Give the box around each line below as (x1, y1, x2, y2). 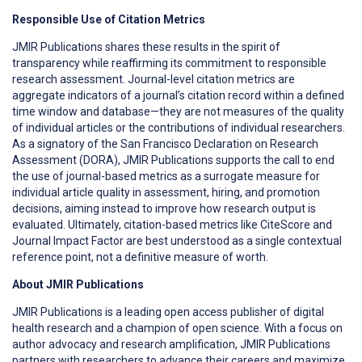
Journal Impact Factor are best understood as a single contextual (12, 234, 342, 247)
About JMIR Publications (12, 277, 144, 291)
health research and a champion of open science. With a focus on (12, 321, 343, 335)
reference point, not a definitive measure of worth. (12, 250, 268, 263)
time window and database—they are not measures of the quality (12, 104, 344, 118)
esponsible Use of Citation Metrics (19, 12, 205, 26)
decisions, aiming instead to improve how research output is (12, 201, 316, 215)
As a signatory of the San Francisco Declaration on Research (12, 137, 318, 150)
